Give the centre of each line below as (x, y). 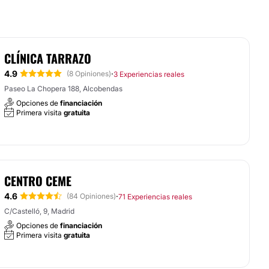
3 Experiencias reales (149, 74)
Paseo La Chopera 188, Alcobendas (63, 89)
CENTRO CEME (38, 181)
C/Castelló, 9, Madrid (39, 211)
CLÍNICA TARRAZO (48, 58)
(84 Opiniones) (91, 196)
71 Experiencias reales (155, 197)
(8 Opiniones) (89, 74)
